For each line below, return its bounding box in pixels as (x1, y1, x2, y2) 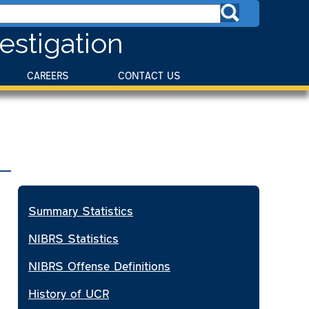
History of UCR (28, 285, 109, 301)
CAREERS (27, 69, 69, 81)
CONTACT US (118, 69, 181, 81)
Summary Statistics (28, 202, 133, 218)
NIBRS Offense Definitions (28, 257, 170, 273)
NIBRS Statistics (28, 230, 119, 246)
